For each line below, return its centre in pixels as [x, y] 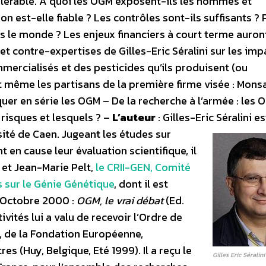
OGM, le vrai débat [120, 200]
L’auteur [134, 117]
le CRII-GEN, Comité [143, 167]
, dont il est [141, 184]
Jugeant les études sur [116, 134]
